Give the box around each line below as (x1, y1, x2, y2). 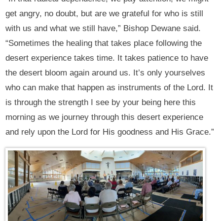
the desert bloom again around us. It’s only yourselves (5, 68, 206, 78)
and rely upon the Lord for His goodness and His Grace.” (5, 127, 215, 137)
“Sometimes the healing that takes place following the (5, 38, 202, 48)
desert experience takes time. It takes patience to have (5, 53, 209, 63)
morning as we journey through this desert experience (5, 112, 204, 122)
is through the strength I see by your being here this (5, 98, 196, 108)
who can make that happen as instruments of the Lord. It (5, 83, 214, 93)
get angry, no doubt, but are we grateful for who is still (5, 9, 204, 19)
